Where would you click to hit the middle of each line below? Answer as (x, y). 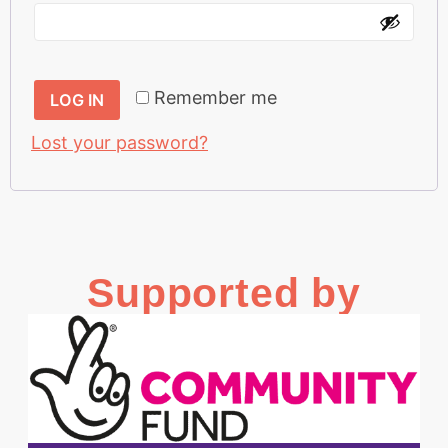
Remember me (216, 97)
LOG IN (77, 99)
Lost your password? (119, 142)
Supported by (224, 293)
